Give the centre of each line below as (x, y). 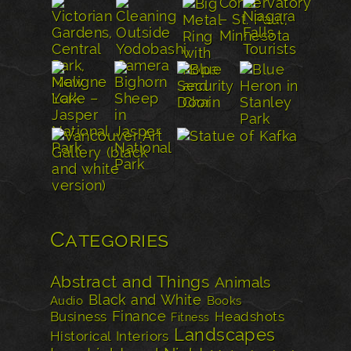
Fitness (190, 317)
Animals (242, 283)
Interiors (142, 337)
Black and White (145, 300)
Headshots (250, 317)
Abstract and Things (130, 282)
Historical (81, 337)
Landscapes (225, 335)
